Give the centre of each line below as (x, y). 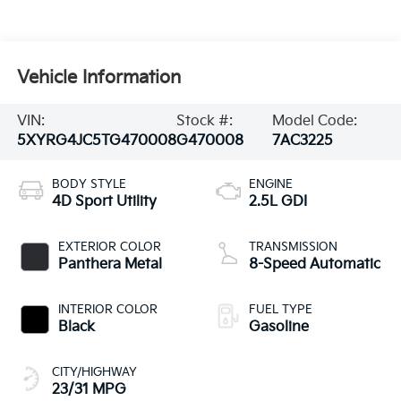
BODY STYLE (89, 185)
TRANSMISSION (293, 247)
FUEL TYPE (281, 310)
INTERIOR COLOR (107, 310)
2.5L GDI (278, 202)
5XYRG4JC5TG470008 (96, 141)
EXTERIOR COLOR (109, 247)
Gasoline (279, 328)
